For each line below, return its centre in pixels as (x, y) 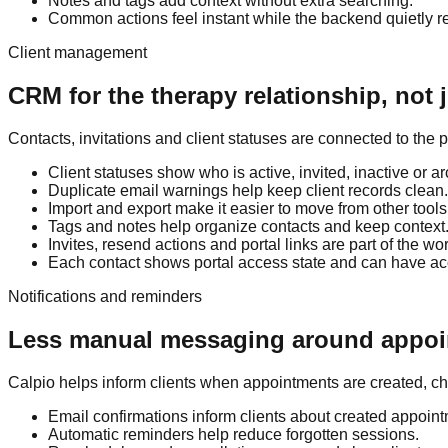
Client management (77, 52)
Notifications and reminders (105, 296)
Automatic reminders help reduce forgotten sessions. (233, 434)
